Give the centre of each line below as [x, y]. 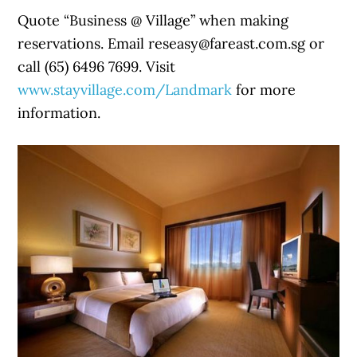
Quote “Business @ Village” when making [153, 20]
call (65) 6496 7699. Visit [97, 67]
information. [59, 113]
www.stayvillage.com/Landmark [125, 90]
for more [264, 90]
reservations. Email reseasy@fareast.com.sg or [171, 43]
